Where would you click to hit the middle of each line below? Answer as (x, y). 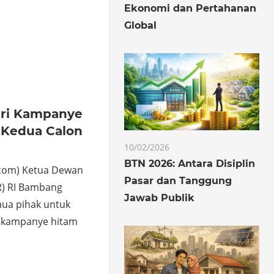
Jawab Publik (160, 198)
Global (141, 25)
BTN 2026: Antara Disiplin (190, 163)
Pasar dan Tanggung (178, 180)
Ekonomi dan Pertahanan (191, 8)
